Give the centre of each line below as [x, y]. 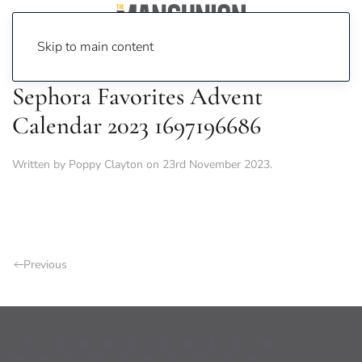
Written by [40, 164]
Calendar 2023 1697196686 [137, 126]
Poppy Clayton [106, 164]
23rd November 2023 [216, 164]
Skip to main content [95, 47]
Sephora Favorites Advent [137, 97]
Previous [45, 265]
